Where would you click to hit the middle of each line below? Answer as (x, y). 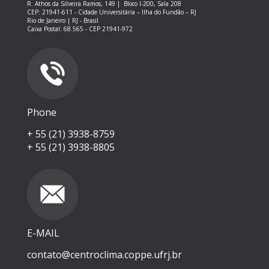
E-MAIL (43, 233)
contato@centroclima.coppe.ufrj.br (104, 255)
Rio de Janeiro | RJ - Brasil (63, 21)
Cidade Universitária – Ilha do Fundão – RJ (137, 12)
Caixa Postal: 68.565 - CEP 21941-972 (80, 29)
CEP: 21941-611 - (53, 12)
